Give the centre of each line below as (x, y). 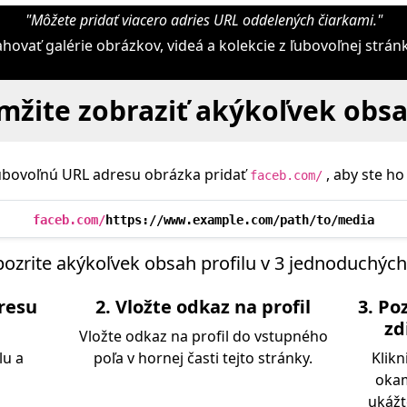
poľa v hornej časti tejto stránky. (203, 358)
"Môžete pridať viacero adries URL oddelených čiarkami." (203, 20)
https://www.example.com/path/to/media (240, 220)
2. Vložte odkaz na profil (203, 307)
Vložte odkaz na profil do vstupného (203, 336)
